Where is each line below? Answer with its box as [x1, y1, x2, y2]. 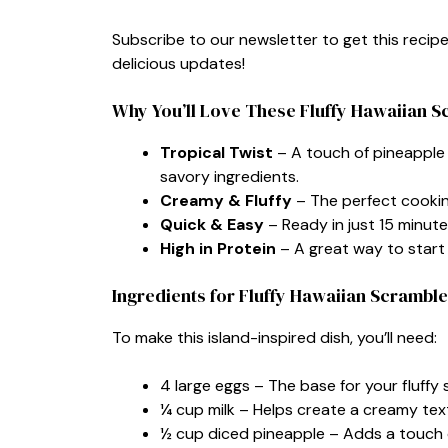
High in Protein [160, 237, 276, 259]
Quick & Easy [160, 213, 264, 235]
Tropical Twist [160, 141, 273, 163]
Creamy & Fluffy [160, 189, 292, 211]
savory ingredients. [160, 165, 299, 187]
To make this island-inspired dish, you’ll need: [112, 326, 437, 348]
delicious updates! [112, 52, 245, 74]
